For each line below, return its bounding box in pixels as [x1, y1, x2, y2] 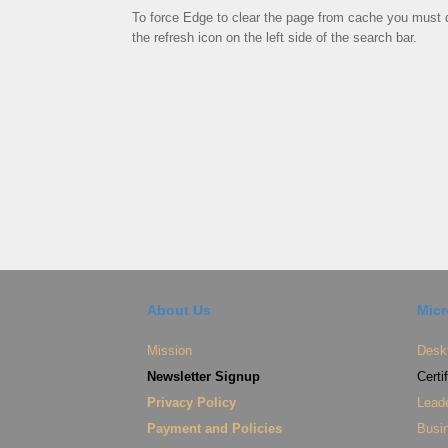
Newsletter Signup [147, 369, 260, 385]
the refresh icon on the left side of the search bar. [132, 30, 417, 46]
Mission [147, 343, 192, 359]
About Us [147, 302, 211, 319]
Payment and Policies [147, 421, 282, 437]
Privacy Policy [147, 395, 236, 411]
